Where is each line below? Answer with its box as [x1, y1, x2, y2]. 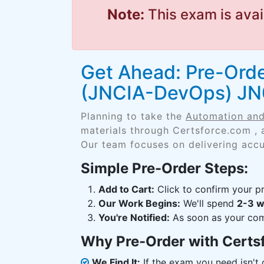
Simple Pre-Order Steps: [81, 160, 248, 177]
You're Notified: [98, 212, 170, 223]
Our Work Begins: [98, 197, 180, 209]
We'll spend [180, 197, 237, 209]
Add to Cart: [98, 183, 154, 195]
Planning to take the [81, 110, 186, 122]
